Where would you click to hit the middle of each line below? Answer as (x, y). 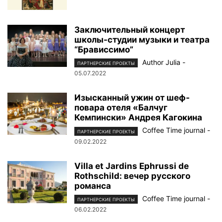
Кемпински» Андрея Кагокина (138, 118)
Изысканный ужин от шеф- (132, 98)
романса (93, 186)
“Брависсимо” (104, 50)
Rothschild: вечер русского (132, 176)
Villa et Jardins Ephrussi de (132, 166)
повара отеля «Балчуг (121, 108)
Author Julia (161, 62)
